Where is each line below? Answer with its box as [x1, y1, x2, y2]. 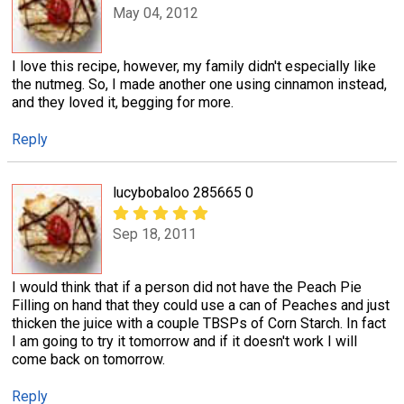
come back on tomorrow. [12, 350, 165, 368]
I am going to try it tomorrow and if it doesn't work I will [12, 332, 357, 350]
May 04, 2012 [113, 5, 198, 23]
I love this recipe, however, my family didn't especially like [12, 57, 376, 75]
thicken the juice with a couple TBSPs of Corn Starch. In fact [12, 314, 386, 332]
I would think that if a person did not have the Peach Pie [12, 278, 362, 296]
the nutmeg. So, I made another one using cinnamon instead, [12, 75, 387, 93]
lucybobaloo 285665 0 [113, 183, 253, 201]
